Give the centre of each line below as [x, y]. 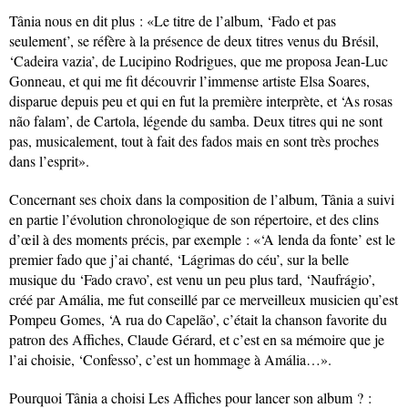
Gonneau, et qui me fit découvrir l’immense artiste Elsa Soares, [189, 80]
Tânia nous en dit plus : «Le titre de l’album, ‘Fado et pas [173, 20]
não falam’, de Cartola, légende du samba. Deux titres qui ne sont [196, 120]
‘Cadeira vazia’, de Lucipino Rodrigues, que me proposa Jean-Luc [199, 60]
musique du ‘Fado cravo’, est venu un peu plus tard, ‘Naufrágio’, [192, 279]
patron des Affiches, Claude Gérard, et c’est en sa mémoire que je [197, 339]
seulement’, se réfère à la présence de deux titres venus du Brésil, [194, 40]
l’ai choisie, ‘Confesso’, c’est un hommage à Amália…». [170, 359]
